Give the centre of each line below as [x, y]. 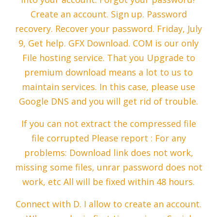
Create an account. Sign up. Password [108, 14]
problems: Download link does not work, [108, 153]
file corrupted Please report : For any [108, 138]
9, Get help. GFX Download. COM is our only [108, 43]
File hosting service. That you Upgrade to [108, 58]
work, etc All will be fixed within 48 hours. [108, 182]
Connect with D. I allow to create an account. [108, 204]
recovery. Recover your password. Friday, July [108, 29]
